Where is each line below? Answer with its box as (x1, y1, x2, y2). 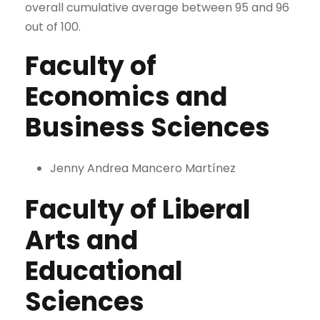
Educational (25, 252, 183, 289)
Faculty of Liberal (25, 191, 251, 228)
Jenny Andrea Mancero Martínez (50, 159, 236, 176)
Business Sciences (25, 109, 270, 146)
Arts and (25, 221, 138, 259)
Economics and (25, 78, 227, 115)
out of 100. (25, 18, 81, 35)
